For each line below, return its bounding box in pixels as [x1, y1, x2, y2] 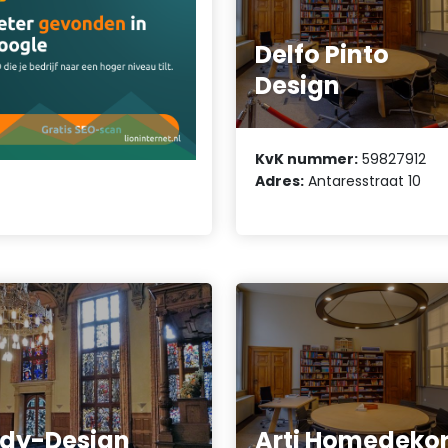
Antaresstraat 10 [304, 170, 422, 191]
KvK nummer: [255, 148, 359, 169]
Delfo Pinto [255, 38, 390, 72]
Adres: [255, 170, 305, 191]
